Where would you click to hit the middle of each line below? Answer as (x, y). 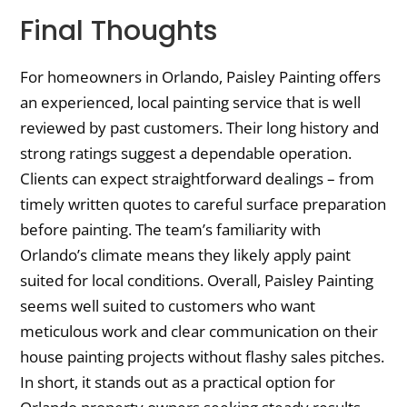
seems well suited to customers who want (168, 306)
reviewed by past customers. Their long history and (200, 128)
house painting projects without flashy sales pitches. (203, 357)
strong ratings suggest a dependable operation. (186, 154)
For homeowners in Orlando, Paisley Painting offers (201, 77)
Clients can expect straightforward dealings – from (198, 179)
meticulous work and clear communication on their (199, 332)
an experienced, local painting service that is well (191, 103)
